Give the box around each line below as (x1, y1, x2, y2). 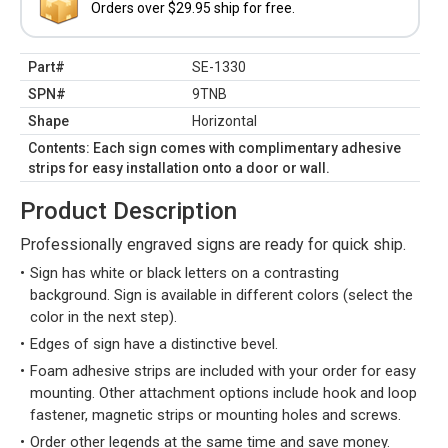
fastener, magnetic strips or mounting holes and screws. (30, 406, 401, 424)
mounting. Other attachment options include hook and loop (30, 384, 417, 402)
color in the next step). (30, 308, 177, 326)
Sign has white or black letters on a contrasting (30, 264, 339, 282)
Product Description (20, 197, 237, 225)
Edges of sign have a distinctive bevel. (30, 335, 278, 353)
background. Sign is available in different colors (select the (30, 286, 413, 304)
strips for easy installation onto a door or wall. (28, 160, 330, 176)
